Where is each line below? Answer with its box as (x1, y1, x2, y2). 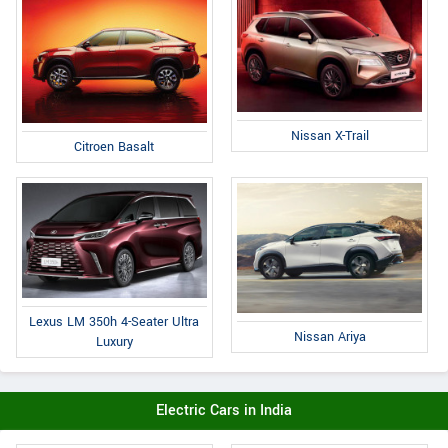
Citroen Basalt (74, 138, 155, 157)
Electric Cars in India (156, 399, 292, 421)
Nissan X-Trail (290, 126, 369, 145)
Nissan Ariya (293, 328, 366, 347)
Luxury (95, 332, 133, 351)
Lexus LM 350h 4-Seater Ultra (29, 312, 200, 331)
